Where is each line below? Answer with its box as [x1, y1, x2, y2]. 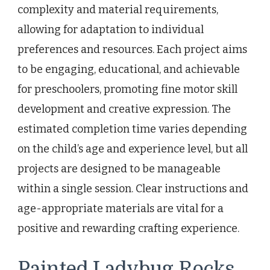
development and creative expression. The [17, 102, 231, 116]
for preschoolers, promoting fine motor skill [17, 82, 237, 96]
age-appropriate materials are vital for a [17, 201, 224, 215]
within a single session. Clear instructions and [17, 181, 248, 195]
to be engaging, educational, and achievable [17, 62, 240, 76]
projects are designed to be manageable [17, 162, 221, 175]
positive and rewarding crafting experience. [17, 221, 239, 235]
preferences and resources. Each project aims [17, 42, 247, 56]
